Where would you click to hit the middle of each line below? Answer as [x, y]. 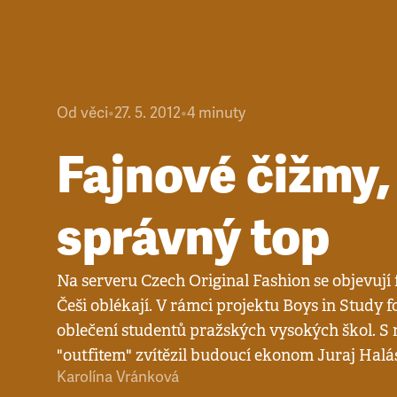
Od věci [82, 113]
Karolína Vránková [118, 377]
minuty [222, 113]
